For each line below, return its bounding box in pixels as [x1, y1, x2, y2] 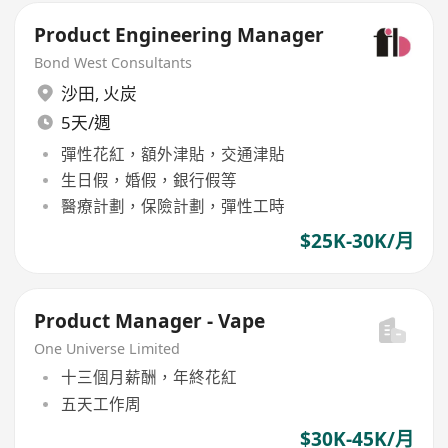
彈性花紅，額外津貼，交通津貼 [60, 142, 285, 165]
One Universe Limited [34, 338, 181, 358]
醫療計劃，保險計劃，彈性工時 [60, 195, 285, 218]
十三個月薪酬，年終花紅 [60, 366, 237, 389]
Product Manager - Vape [34, 307, 266, 334]
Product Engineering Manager [34, 21, 325, 48]
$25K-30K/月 [299, 228, 414, 255]
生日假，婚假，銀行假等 [60, 168, 237, 191]
